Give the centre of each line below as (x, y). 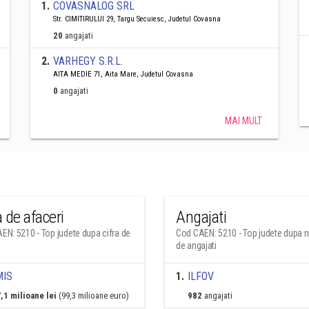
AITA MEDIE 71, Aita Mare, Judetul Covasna (123, 74)
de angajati (196, 246)
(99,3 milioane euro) (93, 296)
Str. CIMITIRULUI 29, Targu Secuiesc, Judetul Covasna (137, 19)
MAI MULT (243, 121)
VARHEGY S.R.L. (88, 61)
